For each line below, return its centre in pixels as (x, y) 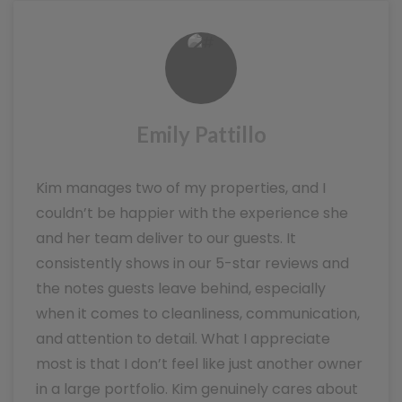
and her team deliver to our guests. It (166, 238)
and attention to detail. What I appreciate (183, 339)
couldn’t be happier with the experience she (192, 213)
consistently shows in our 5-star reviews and (192, 263)
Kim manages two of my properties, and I (181, 188)
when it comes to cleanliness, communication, (198, 314)
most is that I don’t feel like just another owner (199, 364)
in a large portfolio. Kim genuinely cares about (197, 389)
